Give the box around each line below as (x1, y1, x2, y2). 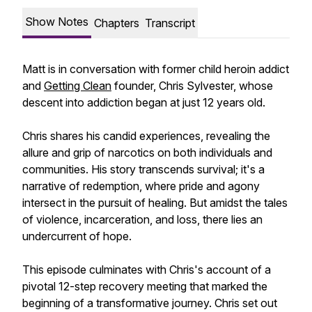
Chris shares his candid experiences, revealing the (22, 129, 270, 143)
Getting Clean (44, 79, 111, 93)
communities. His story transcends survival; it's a (22, 162, 265, 176)
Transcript (145, 16, 195, 30)
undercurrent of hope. (22, 229, 134, 243)
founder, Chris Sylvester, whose (111, 79, 273, 93)
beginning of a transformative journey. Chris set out (22, 296, 277, 310)
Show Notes (25, 15, 88, 29)
